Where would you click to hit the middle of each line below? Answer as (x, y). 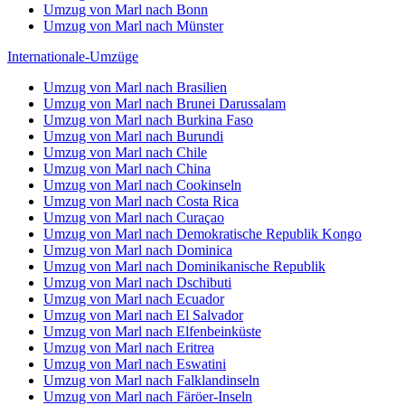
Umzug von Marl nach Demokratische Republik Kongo (202, 234)
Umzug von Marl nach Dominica (138, 250)
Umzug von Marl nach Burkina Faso (148, 120)
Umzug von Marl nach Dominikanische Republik (184, 266)
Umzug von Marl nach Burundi (133, 136)
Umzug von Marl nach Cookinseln (142, 185)
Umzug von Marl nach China (127, 169)
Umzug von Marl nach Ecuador (134, 299)
